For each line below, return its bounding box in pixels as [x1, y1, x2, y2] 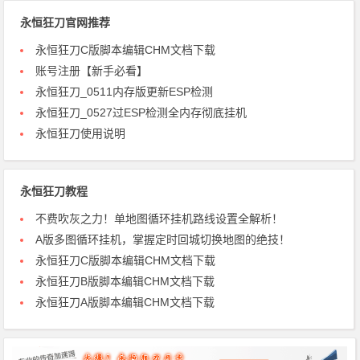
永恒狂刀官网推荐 [20, 16, 111, 29]
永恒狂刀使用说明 [35, 127, 126, 140]
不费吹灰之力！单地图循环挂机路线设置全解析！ [35, 212, 284, 225]
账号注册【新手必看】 [35, 64, 149, 77]
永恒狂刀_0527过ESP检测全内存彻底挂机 [35, 106, 247, 119]
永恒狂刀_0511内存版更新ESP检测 [35, 85, 214, 98]
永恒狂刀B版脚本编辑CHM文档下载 [35, 275, 215, 288]
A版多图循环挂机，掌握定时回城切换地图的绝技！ [35, 233, 291, 246]
